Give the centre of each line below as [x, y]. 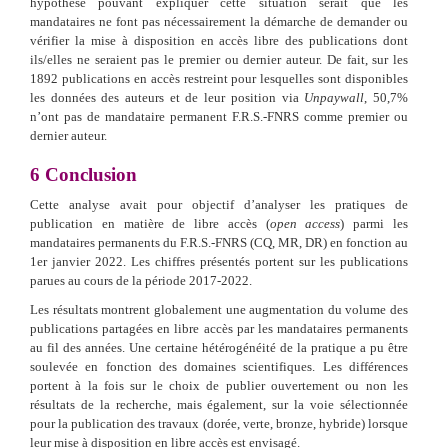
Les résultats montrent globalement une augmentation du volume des [219, 309]
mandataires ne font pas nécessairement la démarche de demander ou [219, 21]
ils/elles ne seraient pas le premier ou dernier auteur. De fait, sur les [219, 59]
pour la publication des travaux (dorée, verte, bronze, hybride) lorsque [219, 423]
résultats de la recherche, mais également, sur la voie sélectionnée [219, 404]
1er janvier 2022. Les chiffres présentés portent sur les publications [219, 261]
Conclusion [88, 174]
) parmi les [374, 223]
